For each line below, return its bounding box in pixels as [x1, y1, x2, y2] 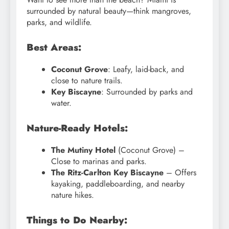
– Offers [164, 166, 196, 178]
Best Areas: [27, 40, 81, 55]
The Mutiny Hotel [51, 144, 116, 156]
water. [51, 97, 72, 109]
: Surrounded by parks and [101, 85, 193, 98]
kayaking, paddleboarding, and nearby [51, 177, 185, 190]
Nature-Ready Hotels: [27, 121, 128, 135]
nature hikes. [51, 189, 94, 201]
